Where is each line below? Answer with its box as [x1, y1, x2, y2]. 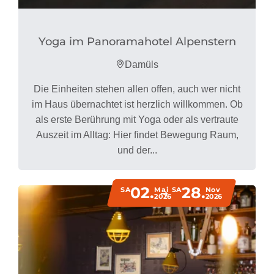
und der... [117, 145, 157, 156]
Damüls [125, 59, 158, 70]
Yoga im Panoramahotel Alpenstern [38, 35, 236, 49]
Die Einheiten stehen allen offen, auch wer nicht [34, 84, 240, 95]
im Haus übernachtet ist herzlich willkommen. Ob [31, 99, 243, 110]
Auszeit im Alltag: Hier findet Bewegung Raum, [35, 130, 239, 141]
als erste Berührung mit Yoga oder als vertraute [35, 114, 239, 125]
